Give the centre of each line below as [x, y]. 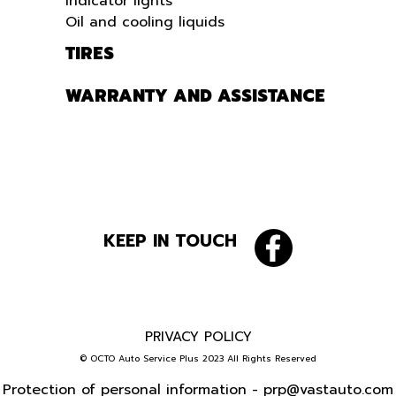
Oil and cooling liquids [145, 22]
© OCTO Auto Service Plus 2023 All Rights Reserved [198, 358]
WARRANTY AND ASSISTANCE [195, 96]
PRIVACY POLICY [198, 337]
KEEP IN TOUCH [170, 241]
